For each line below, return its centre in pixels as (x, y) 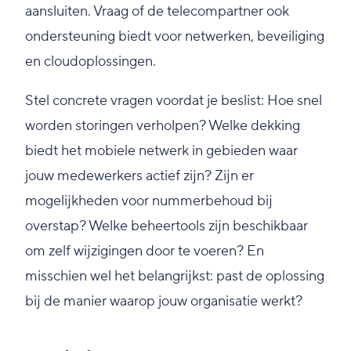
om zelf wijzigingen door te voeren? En (145, 251)
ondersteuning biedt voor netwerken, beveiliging (175, 37)
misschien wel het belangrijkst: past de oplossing (175, 277)
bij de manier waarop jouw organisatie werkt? (164, 302)
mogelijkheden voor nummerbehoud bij (149, 201)
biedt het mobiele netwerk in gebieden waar (161, 151)
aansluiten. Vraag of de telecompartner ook (157, 12)
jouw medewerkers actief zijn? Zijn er (139, 176)
